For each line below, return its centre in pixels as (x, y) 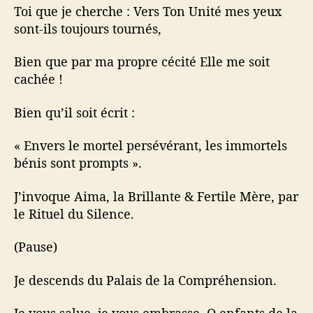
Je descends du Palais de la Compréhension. (145, 280)
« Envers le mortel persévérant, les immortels (151, 146)
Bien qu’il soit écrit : (74, 112)
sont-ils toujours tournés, (88, 28)
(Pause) (36, 247)
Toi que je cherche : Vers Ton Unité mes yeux (148, 11)
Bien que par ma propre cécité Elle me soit (142, 62)
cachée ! (38, 79)
